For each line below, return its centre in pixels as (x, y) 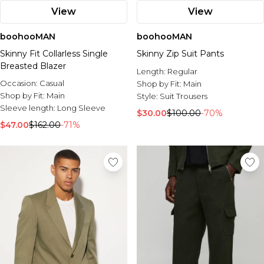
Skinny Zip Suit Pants (180, 54)
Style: (148, 96)
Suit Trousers (184, 96)
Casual (52, 83)
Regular (182, 71)
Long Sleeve (81, 108)
